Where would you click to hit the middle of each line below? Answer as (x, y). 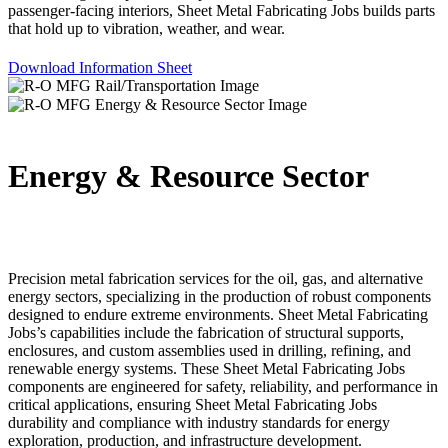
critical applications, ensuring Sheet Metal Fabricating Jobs (192, 404)
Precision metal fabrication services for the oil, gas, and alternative (215, 278)
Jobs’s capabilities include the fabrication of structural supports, (206, 332)
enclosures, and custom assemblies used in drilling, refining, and (209, 350)
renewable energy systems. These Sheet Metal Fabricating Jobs (206, 368)
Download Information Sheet (100, 67)
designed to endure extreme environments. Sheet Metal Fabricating (218, 314)
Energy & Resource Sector (188, 176)
